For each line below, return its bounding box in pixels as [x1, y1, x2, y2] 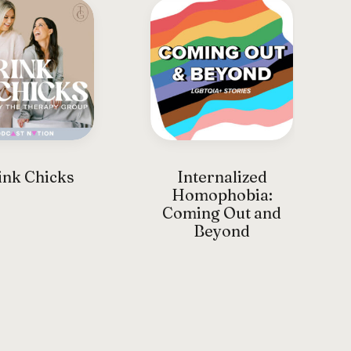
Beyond [188, 222, 245, 241]
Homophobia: [166, 186, 268, 204]
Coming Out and [157, 204, 277, 223]
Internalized [172, 168, 262, 186]
